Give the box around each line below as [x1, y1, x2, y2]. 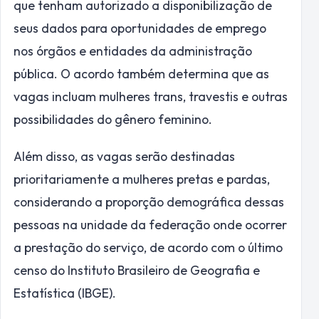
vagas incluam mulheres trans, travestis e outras [14, 88, 288, 105]
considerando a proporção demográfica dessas [14, 194, 284, 211]
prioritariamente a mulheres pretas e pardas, [14, 171, 270, 188]
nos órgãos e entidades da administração [14, 43, 252, 60]
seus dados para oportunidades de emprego [14, 20, 266, 37]
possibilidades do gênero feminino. [14, 111, 212, 128]
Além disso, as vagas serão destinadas [14, 148, 235, 165]
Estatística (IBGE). [14, 285, 116, 302]
